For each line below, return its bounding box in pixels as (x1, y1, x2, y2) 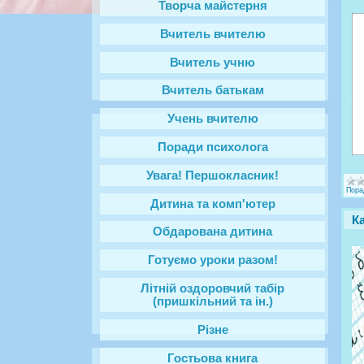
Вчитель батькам (161, 84, 264, 97)
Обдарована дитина (153, 225, 272, 239)
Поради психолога (157, 140, 268, 154)
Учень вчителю (167, 112, 258, 126)
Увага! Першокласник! (146, 168, 279, 182)
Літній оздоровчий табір (141, 281, 284, 295)
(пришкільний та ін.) (152, 294, 273, 308)
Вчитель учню (170, 55, 255, 69)
